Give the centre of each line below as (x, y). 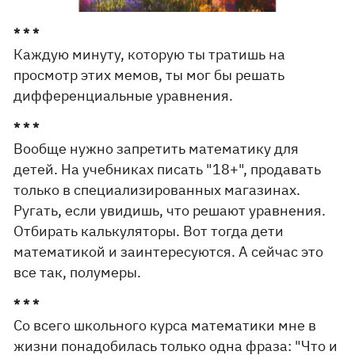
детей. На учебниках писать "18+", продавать (168, 169)
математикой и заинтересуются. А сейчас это (169, 251)
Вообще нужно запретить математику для (157, 148)
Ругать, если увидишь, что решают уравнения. (170, 210)
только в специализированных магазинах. (157, 189)
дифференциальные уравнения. (124, 95)
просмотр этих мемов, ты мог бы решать (149, 74)
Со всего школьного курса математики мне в (165, 325)
